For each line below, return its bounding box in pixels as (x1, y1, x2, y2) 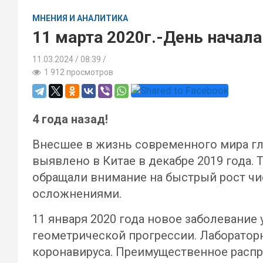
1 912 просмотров (41, 68, 113, 77)
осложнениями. (32, 187, 122, 201)
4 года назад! (32, 112, 108, 126)
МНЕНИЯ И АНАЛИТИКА (32, 14, 128, 23)
